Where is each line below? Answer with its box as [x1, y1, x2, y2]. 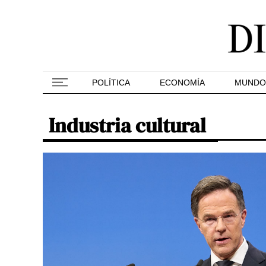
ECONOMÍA [160, 78, 205, 87]
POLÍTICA [92, 78, 130, 87]
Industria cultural [49, 112, 206, 139]
